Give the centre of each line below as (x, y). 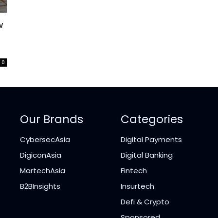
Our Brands (52, 119)
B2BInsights (40, 186)
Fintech (134, 171)
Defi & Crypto (145, 202)
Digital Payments (151, 140)
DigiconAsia (41, 155)
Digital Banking (147, 155)
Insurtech (137, 186)
